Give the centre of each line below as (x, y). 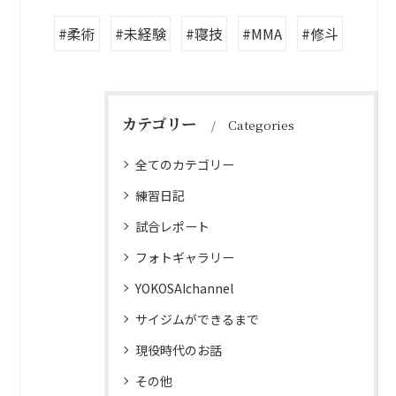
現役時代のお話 (179, 350)
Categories (261, 124)
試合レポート (172, 226)
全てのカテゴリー (185, 164)
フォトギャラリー (185, 257)
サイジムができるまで (197, 319)
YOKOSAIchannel (184, 288)
